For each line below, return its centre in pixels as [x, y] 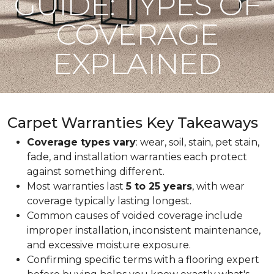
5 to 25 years [159, 186]
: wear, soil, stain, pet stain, [198, 142]
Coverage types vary [81, 142]
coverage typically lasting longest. [109, 201]
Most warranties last [76, 186]
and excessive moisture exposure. [109, 245]
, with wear [218, 186]
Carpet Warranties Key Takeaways [133, 123]
